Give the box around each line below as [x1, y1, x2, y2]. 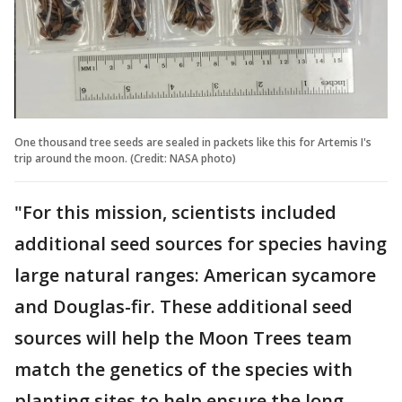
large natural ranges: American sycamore [14, 262, 376, 287]
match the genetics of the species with [14, 356, 353, 381]
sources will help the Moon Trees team [14, 325, 352, 350]
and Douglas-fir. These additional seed [14, 293, 353, 319]
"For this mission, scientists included [14, 199, 336, 224]
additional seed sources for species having [14, 231, 387, 256]
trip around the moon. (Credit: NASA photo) [14, 150, 236, 166]
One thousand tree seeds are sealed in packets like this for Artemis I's [14, 134, 371, 150]
